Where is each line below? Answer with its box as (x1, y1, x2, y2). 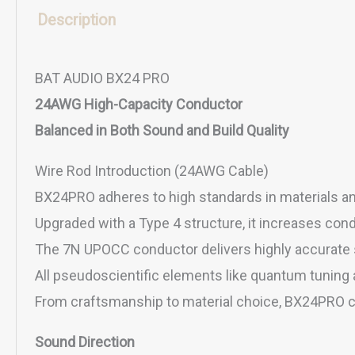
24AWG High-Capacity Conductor (35, 96, 243, 113)
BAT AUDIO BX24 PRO (35, 70, 170, 87)
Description (36, 11, 116, 30)
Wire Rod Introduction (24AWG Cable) (35, 162, 269, 180)
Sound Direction (35, 334, 136, 351)
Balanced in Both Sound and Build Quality (35, 122, 290, 139)
